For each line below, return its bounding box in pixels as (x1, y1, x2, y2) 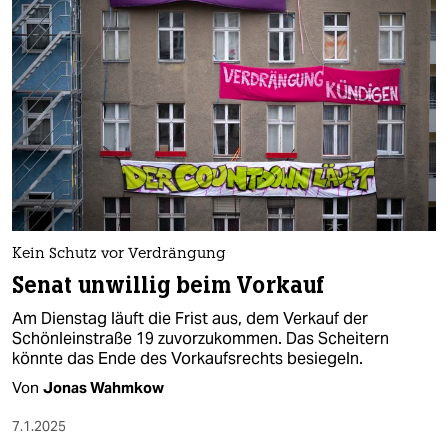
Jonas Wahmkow (43, 378, 164, 398)
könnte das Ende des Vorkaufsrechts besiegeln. (12, 348, 363, 370)
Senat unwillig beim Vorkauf (12, 271, 326, 301)
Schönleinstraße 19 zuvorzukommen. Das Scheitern (12, 328, 389, 350)
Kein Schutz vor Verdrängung (12, 247, 226, 263)
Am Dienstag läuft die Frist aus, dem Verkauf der (12, 308, 368, 330)
